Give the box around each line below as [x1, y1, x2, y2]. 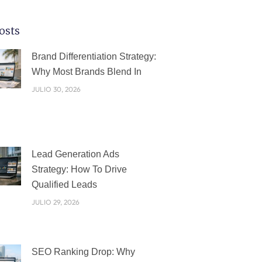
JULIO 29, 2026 [31, 198, 80, 207]
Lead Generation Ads [31, 149, 119, 160]
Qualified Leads [31, 180, 97, 190]
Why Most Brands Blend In [31, 67, 142, 77]
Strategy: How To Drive [31, 164, 127, 175]
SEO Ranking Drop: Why [31, 246, 135, 257]
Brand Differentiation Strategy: [31, 51, 156, 62]
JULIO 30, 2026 [31, 85, 81, 94]
